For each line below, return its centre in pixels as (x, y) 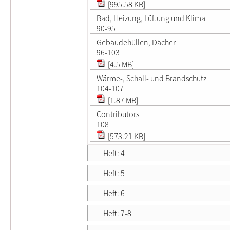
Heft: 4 (114, 153)
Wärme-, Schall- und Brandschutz (151, 78)
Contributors (118, 114)
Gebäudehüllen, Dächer (136, 42)
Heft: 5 (114, 173)
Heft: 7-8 (117, 213)
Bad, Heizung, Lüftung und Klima (151, 18)
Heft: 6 (114, 193)
